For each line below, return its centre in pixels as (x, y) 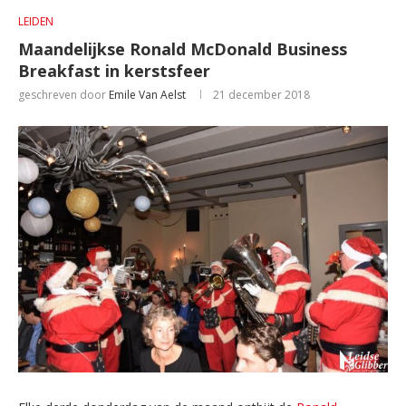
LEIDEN (36, 21)
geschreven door (63, 95)
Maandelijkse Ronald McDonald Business (183, 49)
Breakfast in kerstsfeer (114, 71)
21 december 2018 (261, 95)
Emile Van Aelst (147, 95)
